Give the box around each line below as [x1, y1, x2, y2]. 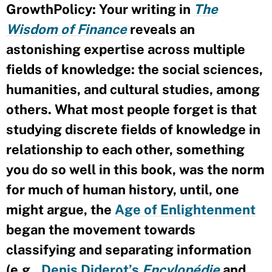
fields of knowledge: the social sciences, [6, 61, 263, 77]
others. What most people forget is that [6, 101, 257, 117]
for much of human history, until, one [6, 181, 239, 197]
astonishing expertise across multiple [6, 41, 245, 57]
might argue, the [6, 201, 115, 217]
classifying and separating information [6, 241, 251, 257]
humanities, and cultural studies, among [6, 81, 260, 97]
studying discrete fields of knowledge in [6, 121, 260, 137]
